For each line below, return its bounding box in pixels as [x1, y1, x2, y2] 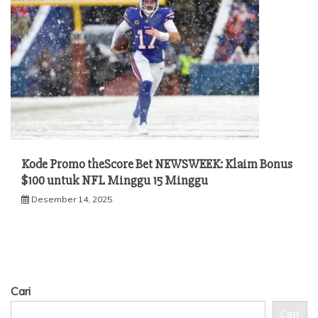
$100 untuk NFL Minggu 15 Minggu [21, 172, 208, 188]
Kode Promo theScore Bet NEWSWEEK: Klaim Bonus [21, 155, 292, 172]
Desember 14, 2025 [31, 193, 112, 204]
